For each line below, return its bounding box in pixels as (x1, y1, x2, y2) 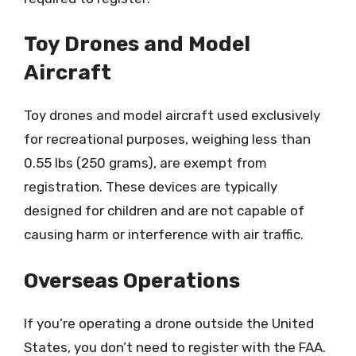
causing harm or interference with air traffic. (24, 226, 304, 242)
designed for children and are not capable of (24, 203, 304, 219)
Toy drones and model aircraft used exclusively (24, 107, 320, 123)
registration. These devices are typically (24, 179, 277, 195)
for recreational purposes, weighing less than (24, 131, 311, 147)
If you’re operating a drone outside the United (24, 315, 314, 331)
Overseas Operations (24, 268, 240, 293)
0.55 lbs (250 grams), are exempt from (24, 155, 267, 171)
